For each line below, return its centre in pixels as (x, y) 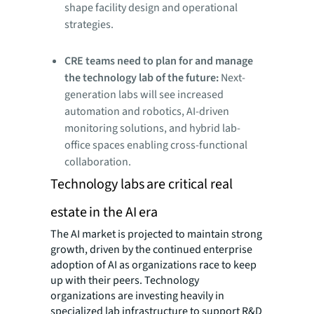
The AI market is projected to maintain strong (156, 234)
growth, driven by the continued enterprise (151, 250)
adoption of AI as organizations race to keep (153, 265)
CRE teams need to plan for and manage (159, 61)
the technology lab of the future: (143, 78)
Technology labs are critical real (142, 185)
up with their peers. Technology (125, 281)
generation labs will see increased (144, 95)
